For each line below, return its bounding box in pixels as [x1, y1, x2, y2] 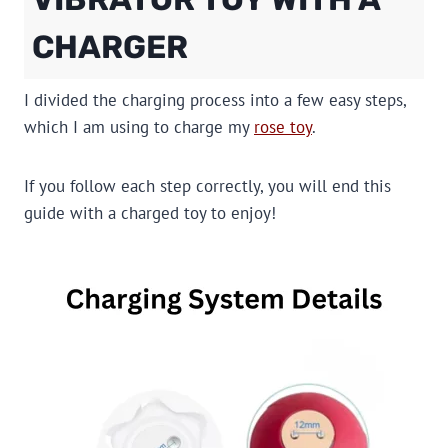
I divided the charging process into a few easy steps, [24, 89, 406, 112]
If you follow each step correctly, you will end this [24, 175, 391, 198]
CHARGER [32, 28, 188, 67]
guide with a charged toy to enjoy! [24, 202, 276, 225]
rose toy [254, 116, 312, 139]
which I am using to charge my [24, 116, 254, 139]
